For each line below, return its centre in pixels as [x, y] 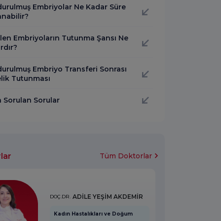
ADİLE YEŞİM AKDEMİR [108, 196]
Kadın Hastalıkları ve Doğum [93, 214]
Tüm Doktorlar [126, 156]
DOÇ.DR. [60, 197]
